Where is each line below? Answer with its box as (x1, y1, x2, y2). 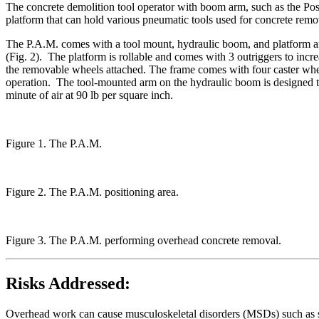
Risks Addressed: (6, 273, 130, 293)
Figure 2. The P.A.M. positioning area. (6, 185, 179, 198)
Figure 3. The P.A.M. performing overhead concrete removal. (6, 234, 281, 246)
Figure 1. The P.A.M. (6, 137, 102, 150)
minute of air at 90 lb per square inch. (6, 88, 173, 101)
